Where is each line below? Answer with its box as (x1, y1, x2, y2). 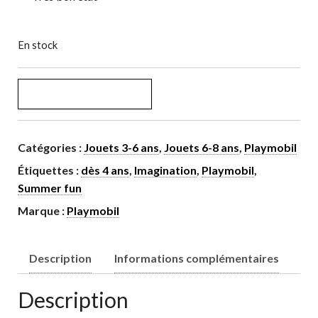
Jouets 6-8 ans (164, 140, 239, 154)
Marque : (18, 203, 67, 217)
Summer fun (18, 180, 82, 194)
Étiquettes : (18, 163, 81, 177)
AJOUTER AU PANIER (30, 87, 140, 101)
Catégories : (18, 140, 84, 154)
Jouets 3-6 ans (84, 140, 159, 154)
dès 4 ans (81, 163, 129, 177)
